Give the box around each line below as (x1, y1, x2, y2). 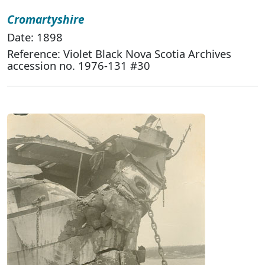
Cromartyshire (7, 11, 85, 27)
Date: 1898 (7, 29, 63, 44)
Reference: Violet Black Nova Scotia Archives (7, 46, 231, 61)
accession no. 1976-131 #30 (7, 57, 150, 73)
